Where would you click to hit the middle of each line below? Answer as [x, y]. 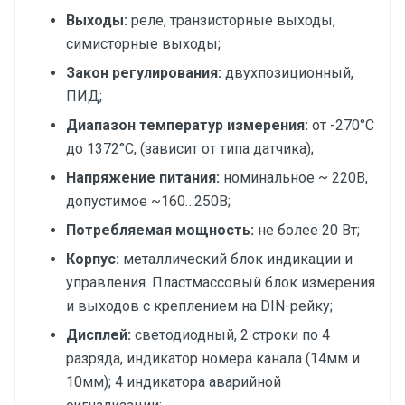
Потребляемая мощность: [162, 230]
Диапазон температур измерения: [189, 125]
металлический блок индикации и [238, 259]
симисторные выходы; [143, 44]
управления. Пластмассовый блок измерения [221, 283]
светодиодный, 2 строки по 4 [232, 335]
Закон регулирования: [146, 73]
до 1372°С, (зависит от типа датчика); [190, 149]
